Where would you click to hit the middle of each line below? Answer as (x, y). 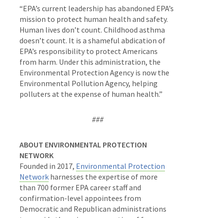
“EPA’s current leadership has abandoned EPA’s (97, 8)
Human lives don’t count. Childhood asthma (92, 29)
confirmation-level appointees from (80, 198)
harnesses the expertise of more (103, 176)
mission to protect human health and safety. (94, 19)
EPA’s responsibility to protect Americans (89, 51)
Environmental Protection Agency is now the (94, 72)
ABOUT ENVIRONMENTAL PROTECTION (83, 144)
